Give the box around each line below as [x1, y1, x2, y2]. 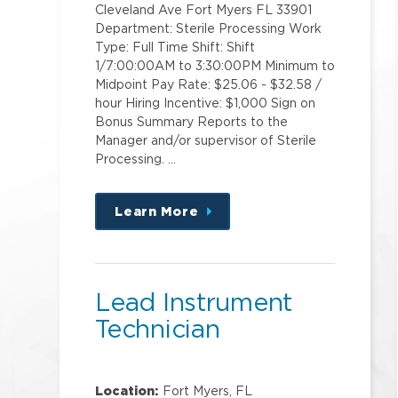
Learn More [115, 204, 199, 219]
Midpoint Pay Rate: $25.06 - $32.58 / [95, 77, 322, 92]
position [198, 239, 277, 259]
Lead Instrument [95, 288, 293, 315]
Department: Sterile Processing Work [95, 21, 322, 36]
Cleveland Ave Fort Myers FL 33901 [95, 3, 313, 17]
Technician [95, 314, 220, 342]
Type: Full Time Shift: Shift [95, 40, 256, 54]
